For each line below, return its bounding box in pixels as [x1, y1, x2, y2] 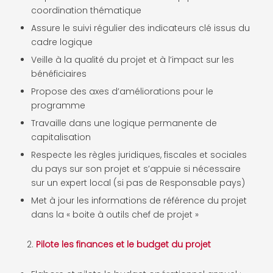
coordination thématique [31, 4, 141, 16]
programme [31, 99, 85, 112]
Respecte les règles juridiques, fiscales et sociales [31, 148, 247, 161]
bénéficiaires [31, 67, 87, 80]
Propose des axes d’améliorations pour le [31, 85, 213, 97]
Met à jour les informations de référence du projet [31, 194, 247, 207]
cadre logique [31, 35, 93, 48]
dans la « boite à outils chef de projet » [31, 208, 199, 221]
